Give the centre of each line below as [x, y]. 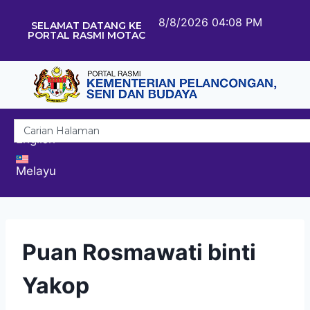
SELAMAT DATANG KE [86, 26]
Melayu [36, 171]
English [36, 139]
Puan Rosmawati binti [139, 252]
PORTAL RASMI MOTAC [86, 35]
